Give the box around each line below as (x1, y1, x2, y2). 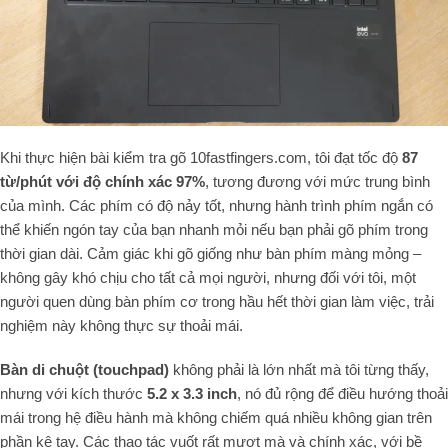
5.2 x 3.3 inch (147, 385, 237, 403)
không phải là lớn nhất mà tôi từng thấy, (169, 361, 429, 379)
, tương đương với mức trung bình (205, 173, 430, 191)
